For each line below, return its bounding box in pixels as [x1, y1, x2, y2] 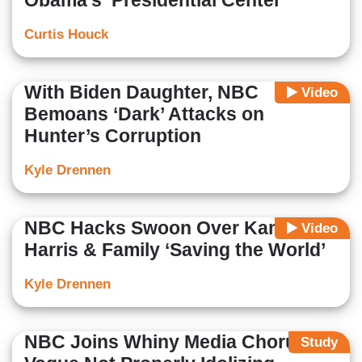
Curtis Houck [24, 27, 108, 43]
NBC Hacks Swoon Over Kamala [24, 217, 310, 239]
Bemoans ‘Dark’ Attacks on [24, 103, 264, 125]
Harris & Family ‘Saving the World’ [24, 239, 326, 261]
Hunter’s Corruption [24, 125, 201, 147]
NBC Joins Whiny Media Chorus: [24, 331, 314, 353]
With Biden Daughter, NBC [24, 82, 259, 103]
